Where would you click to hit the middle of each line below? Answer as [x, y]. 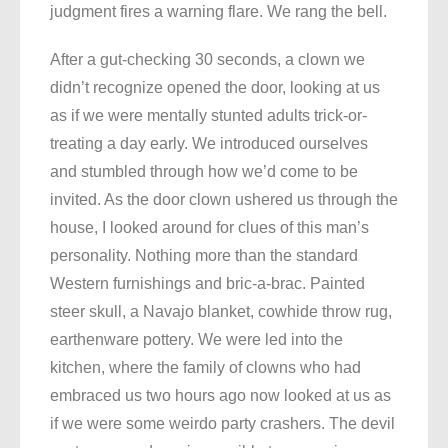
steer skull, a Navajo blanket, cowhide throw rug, [221, 312]
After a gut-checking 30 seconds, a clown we [207, 60]
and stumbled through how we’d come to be [204, 172]
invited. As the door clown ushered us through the [224, 200]
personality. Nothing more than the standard [204, 256]
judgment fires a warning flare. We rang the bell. [218, 12]
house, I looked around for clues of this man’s [209, 228]
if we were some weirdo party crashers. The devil [222, 424]
